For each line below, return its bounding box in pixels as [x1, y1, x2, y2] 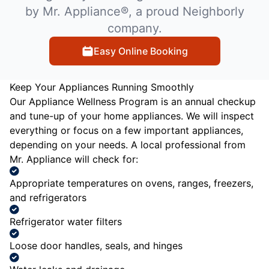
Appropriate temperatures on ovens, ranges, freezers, [10, 177, 253, 189]
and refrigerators [10, 191, 86, 204]
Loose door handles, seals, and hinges [10, 239, 183, 252]
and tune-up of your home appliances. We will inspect [10, 109, 254, 122]
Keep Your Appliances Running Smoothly [10, 80, 194, 93]
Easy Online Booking [93, 44, 188, 57]
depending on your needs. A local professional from [10, 138, 246, 151]
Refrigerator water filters [10, 215, 122, 228]
